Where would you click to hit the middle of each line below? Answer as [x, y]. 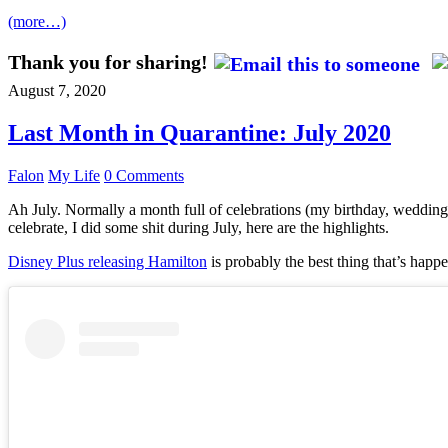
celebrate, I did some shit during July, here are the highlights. [198, 227]
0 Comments [144, 175]
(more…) [37, 21]
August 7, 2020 [57, 90]
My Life [74, 175]
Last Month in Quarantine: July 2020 [199, 132]
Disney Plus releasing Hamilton [107, 261]
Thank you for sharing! [108, 61]
